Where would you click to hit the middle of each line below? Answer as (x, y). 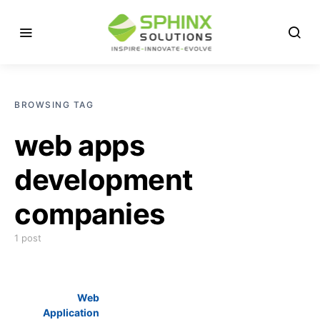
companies (90, 214)
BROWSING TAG (54, 105)
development (104, 180)
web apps (79, 145)
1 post (28, 238)
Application (71, 312)
